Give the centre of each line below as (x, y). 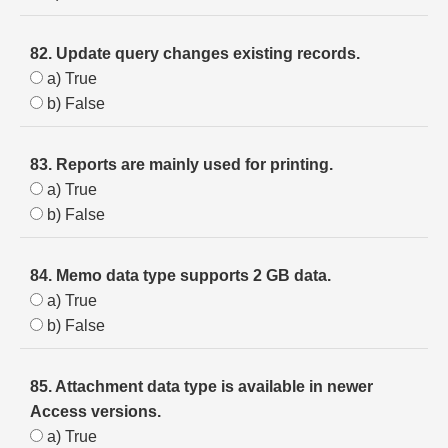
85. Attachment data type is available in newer (201, 386)
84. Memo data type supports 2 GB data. (180, 275)
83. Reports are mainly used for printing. (181, 164)
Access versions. (95, 411)
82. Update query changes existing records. (195, 53)
